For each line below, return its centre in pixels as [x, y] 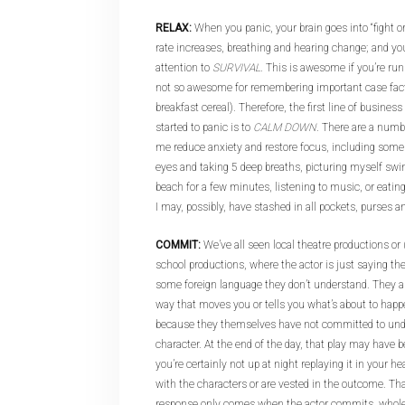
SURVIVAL [236, 68]
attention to [184, 68]
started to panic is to [204, 127]
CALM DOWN [285, 127]
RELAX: [174, 28]
